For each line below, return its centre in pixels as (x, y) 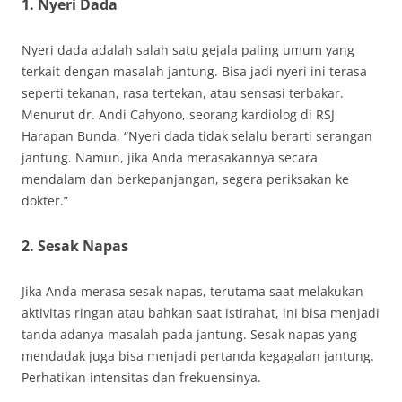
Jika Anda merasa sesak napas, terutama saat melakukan (192, 291)
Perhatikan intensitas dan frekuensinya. (141, 377)
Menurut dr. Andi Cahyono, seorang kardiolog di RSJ (178, 114)
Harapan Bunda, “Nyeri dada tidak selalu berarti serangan (197, 136)
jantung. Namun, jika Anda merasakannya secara (170, 157)
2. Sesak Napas (75, 246)
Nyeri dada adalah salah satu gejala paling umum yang (188, 50)
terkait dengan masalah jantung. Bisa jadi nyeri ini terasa (194, 71)
